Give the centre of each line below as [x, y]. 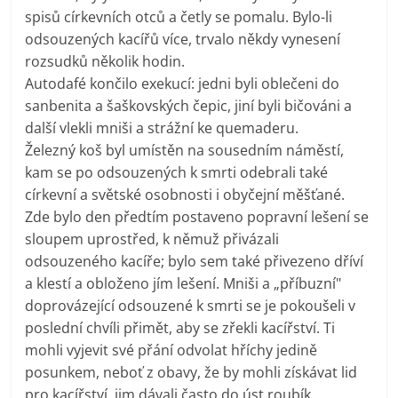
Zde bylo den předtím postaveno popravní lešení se [197, 216]
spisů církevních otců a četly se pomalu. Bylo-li [179, 16]
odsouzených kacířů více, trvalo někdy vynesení [183, 39]
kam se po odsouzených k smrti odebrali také [177, 172]
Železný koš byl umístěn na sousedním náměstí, [185, 150]
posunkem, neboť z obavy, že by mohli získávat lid [191, 372]
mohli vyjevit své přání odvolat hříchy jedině [171, 350]
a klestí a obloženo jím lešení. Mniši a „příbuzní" [183, 283]
